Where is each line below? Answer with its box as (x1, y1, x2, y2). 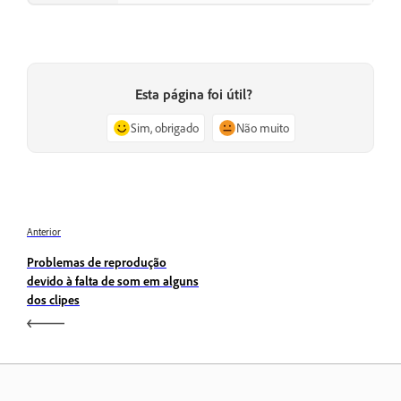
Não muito (235, 119, 289, 135)
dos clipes (27, 291, 80, 307)
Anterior (27, 225, 61, 238)
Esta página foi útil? (134, 84, 252, 103)
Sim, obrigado (130, 119, 199, 135)
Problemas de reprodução (27, 253, 166, 269)
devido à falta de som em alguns (27, 272, 199, 288)
